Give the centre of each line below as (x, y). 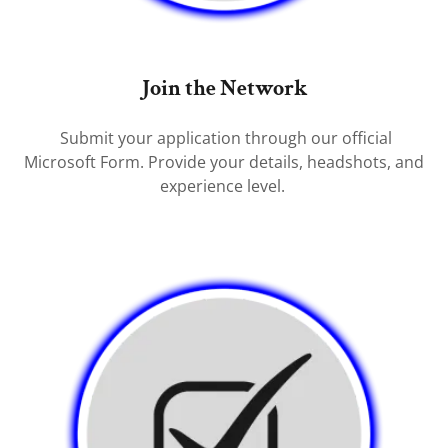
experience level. (224, 186)
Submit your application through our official (224, 138)
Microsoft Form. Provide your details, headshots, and (224, 162)
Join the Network (224, 88)
